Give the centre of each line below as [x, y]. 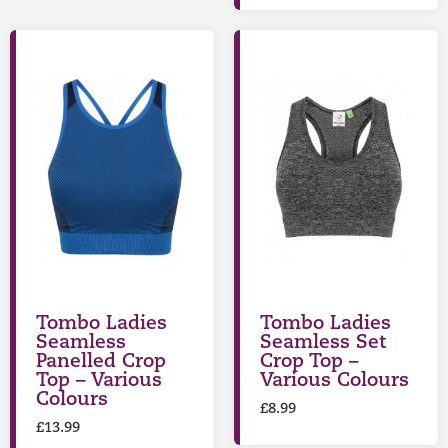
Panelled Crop [101, 362]
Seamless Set [323, 343]
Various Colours [334, 381]
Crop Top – [309, 362]
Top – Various [99, 381]
